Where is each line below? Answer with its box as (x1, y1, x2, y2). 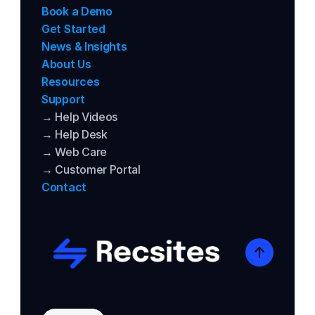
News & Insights (41, 39, 127, 53)
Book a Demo (41, 4, 112, 18)
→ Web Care (41, 145, 107, 159)
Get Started (41, 22, 105, 36)
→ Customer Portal (41, 162, 141, 176)
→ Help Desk (41, 127, 108, 141)
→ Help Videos (41, 110, 118, 124)
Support (41, 92, 85, 106)
